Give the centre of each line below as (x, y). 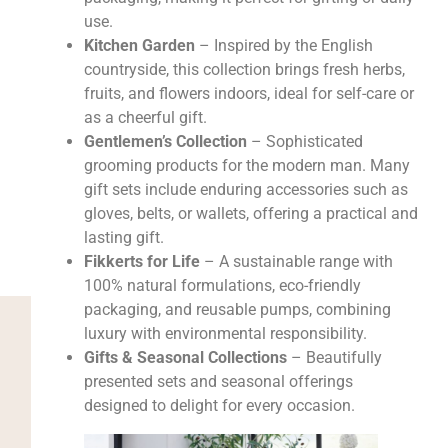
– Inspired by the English (283, 46)
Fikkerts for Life (141, 262)
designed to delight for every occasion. (219, 406)
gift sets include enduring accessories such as (245, 190)
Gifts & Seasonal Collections (185, 358)
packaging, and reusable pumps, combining (237, 310)
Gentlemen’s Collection (165, 142)
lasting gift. (123, 238)
